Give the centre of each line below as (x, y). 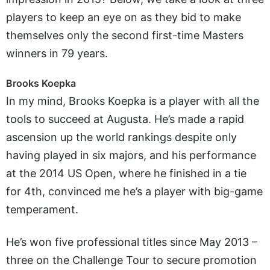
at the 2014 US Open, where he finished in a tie (126, 174)
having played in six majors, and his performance (131, 155)
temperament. (42, 210)
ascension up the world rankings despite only (121, 137)
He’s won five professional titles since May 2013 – (132, 242)
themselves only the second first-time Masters (125, 35)
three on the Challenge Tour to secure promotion (131, 260)
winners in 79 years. (57, 53)
